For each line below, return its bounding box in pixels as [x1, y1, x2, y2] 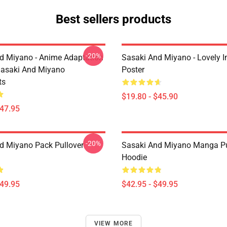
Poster [122, 65, 144, 74]
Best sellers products [56, 12, 171, 26]
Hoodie [122, 153, 147, 162]
